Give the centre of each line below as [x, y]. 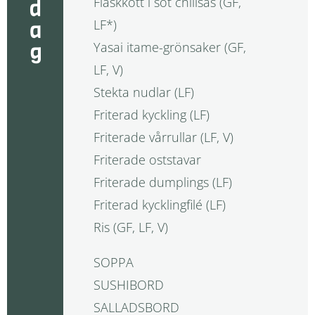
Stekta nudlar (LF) [143, 92]
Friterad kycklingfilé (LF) [159, 205]
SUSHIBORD [128, 285]
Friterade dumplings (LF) [162, 182]
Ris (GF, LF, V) [130, 227]
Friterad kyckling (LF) [151, 115]
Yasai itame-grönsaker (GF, [169, 47]
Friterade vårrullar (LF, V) [163, 137]
